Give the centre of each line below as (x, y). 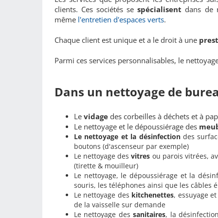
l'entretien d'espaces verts (121, 19)
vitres (142, 156)
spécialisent (161, 9)
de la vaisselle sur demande (120, 204)
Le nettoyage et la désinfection (128, 136)
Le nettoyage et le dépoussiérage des (136, 126)
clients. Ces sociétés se (96, 9)
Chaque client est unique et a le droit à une (127, 40)
